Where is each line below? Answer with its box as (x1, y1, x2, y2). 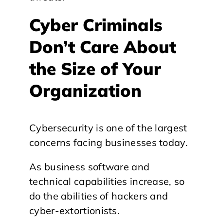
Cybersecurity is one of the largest (29, 121, 187, 134)
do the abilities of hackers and (29, 189, 168, 202)
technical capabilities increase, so (29, 175, 185, 187)
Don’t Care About (29, 36, 176, 57)
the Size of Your (29, 58, 161, 79)
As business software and (29, 160, 150, 173)
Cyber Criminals (29, 14, 163, 36)
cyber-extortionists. (29, 204, 120, 217)
